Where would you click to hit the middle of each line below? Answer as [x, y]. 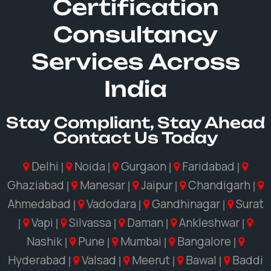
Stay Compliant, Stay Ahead [135, 122]
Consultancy [135, 34]
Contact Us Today [135, 138]
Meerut [151, 260]
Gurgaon [144, 166]
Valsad [99, 260]
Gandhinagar [186, 204]
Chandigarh [219, 185]
